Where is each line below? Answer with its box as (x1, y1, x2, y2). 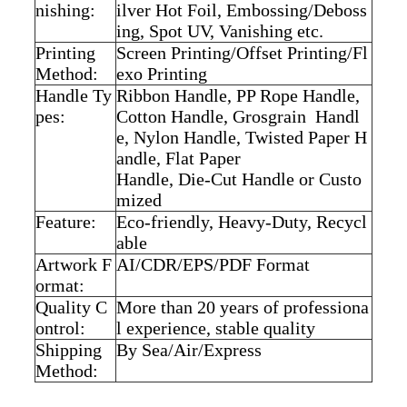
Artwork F (35, 253, 112, 274)
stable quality (214, 317, 315, 338)
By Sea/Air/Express (115, 339, 262, 360)
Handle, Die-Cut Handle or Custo (115, 168, 362, 189)
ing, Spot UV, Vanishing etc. (115, 20, 323, 41)
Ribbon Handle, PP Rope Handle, (115, 84, 360, 105)
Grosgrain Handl (232, 105, 360, 126)
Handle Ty (35, 84, 112, 105)
